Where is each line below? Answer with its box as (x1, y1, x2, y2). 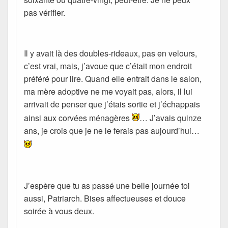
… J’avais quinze (139, 112, 202, 124)
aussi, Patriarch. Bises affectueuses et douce (24, 192, 186, 204)
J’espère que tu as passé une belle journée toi (24, 179, 190, 191)
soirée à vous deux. (24, 205, 94, 217)
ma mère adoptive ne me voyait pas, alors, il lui (24, 85, 192, 97)
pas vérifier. (24, 6, 65, 18)
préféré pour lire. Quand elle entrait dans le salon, (24, 72, 202, 84)
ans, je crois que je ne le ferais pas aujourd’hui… (24, 125, 199, 137)
